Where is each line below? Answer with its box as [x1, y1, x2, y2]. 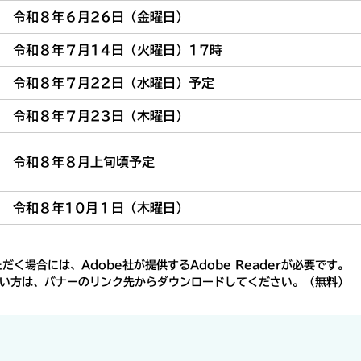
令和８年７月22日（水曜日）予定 [13, 77, 214, 89]
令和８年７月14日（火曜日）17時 [13, 44, 222, 56]
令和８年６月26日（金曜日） [13, 10, 189, 23]
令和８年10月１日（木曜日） [13, 201, 189, 214]
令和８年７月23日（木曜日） [13, 110, 189, 122]
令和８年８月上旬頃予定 [13, 156, 155, 168]
